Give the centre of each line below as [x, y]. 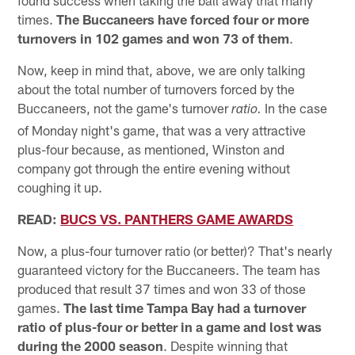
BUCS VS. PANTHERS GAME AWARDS [177, 219]
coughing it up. [60, 187]
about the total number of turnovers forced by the [157, 89]
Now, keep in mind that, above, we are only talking [162, 70]
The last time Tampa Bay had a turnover [185, 308]
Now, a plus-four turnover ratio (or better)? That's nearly [175, 251]
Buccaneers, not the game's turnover [125, 108]
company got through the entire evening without [154, 168]
